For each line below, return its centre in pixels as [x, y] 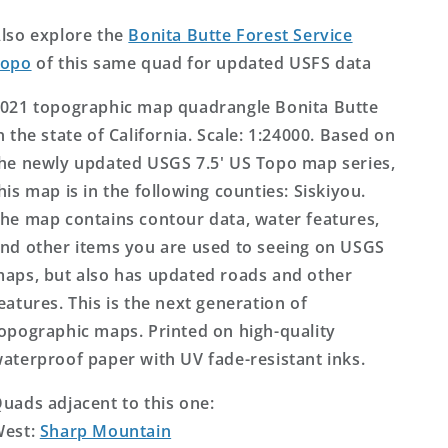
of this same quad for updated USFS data [201, 63]
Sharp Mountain [105, 431]
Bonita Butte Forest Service [240, 35]
